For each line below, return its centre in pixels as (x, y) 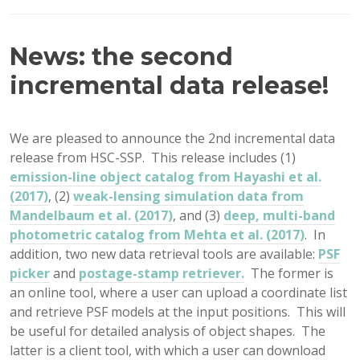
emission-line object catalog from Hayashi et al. (166, 177)
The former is (289, 273)
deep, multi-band (279, 215)
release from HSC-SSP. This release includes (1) (153, 157)
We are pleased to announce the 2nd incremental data (172, 138)
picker (30, 273)
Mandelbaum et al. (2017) (91, 215)
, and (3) (198, 215)
